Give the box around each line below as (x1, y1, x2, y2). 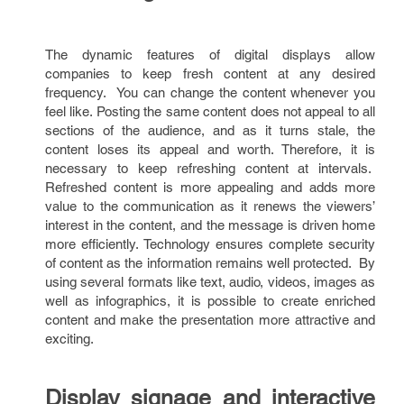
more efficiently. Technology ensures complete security (45, 236, 376, 252)
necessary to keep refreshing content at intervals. (45, 161, 376, 176)
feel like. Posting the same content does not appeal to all (45, 104, 376, 119)
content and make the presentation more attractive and (45, 312, 376, 327)
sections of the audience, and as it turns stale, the (45, 123, 376, 138)
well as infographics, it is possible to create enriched (45, 293, 376, 308)
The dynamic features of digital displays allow (45, 47, 376, 62)
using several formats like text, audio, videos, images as (45, 274, 376, 289)
